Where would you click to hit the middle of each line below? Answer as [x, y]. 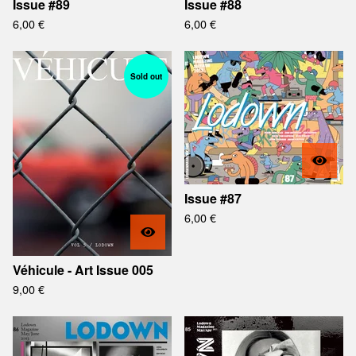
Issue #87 [213, 198]
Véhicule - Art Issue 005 [83, 270]
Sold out [146, 76]
